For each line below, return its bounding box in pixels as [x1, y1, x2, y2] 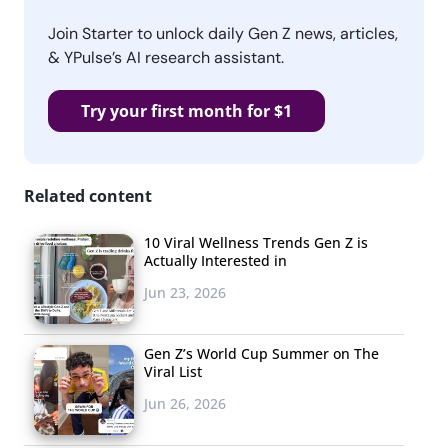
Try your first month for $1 [81, 99, 292, 122]
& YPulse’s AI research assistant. [48, 46, 284, 68]
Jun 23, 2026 [144, 282, 226, 302]
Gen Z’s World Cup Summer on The [144, 343, 379, 363]
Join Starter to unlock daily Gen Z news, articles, [48, 22, 398, 44]
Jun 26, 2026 [144, 393, 226, 413]
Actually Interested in [144, 250, 287, 270]
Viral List [144, 361, 202, 381]
